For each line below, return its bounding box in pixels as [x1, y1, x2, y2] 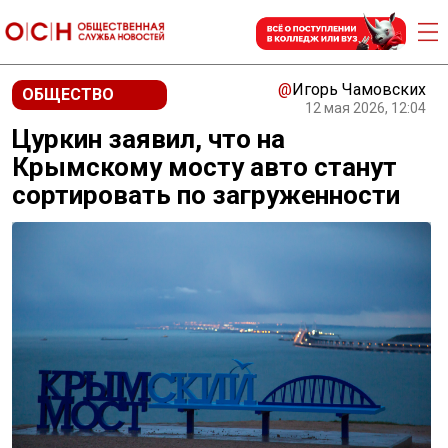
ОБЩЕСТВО [22, 85, 114, 104]
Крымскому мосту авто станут [12, 152, 397, 182]
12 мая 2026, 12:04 [305, 100, 426, 116]
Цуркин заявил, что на [12, 124, 285, 154]
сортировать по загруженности [12, 180, 400, 210]
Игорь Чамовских [292, 80, 426, 99]
